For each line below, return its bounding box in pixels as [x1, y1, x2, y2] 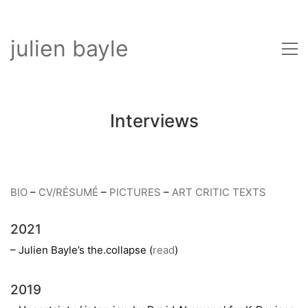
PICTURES [109, 186, 161, 199]
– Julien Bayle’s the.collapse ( [10, 243, 153, 256]
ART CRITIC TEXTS [172, 186, 266, 199]
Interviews [109, 110, 199, 131]
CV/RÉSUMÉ [38, 186, 98, 199]
